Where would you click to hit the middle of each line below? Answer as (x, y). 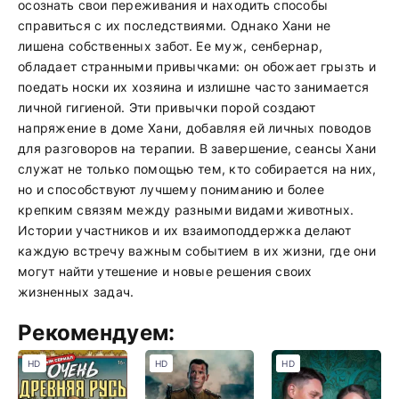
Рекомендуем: (97, 333)
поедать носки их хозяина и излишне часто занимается (194, 87)
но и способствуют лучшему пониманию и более (171, 189)
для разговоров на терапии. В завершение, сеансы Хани (197, 148)
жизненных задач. (76, 292)
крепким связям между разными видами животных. (186, 210)
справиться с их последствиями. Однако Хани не (175, 25)
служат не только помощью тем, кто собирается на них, (197, 169)
